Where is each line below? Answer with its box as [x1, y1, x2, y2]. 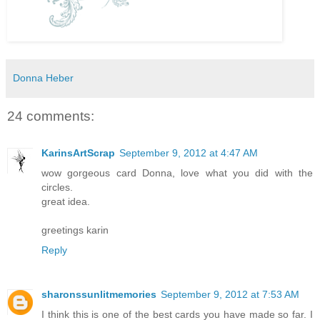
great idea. [41, 195, 90, 207]
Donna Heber [13, 72, 74, 84]
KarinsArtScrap [41, 146, 115, 159]
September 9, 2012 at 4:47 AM [119, 146, 258, 159]
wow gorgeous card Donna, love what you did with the [41, 166, 313, 179]
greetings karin [41, 224, 109, 236]
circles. [41, 181, 73, 193]
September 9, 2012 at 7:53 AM [161, 288, 299, 300]
